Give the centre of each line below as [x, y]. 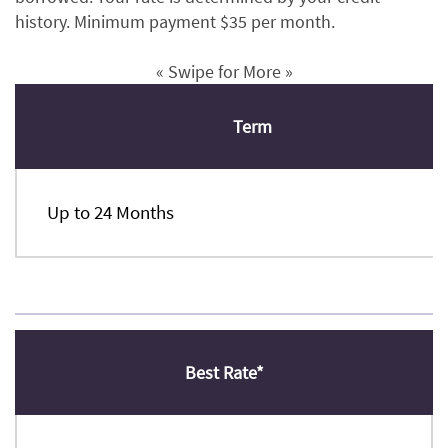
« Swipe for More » [224, 72]
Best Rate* [224, 373]
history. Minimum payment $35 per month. [175, 22]
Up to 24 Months [110, 212]
